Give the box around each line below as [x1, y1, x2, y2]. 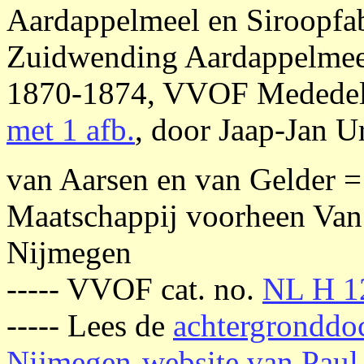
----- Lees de [6, 308, 173, 343]
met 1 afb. [6, 112, 135, 147]
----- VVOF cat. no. [6, 271, 262, 306]
